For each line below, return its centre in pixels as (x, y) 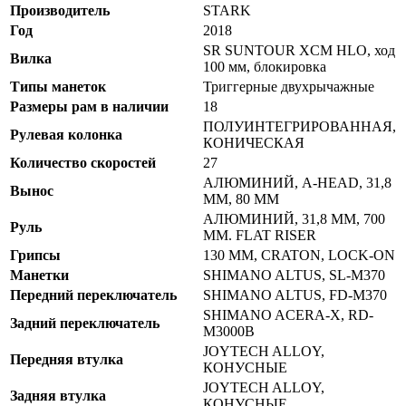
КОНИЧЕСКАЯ (254, 143)
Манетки (39, 275)
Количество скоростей (83, 163)
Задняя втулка (58, 396)
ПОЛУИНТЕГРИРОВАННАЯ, (300, 127)
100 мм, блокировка (265, 67)
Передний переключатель (93, 295)
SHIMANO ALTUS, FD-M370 (295, 295)
